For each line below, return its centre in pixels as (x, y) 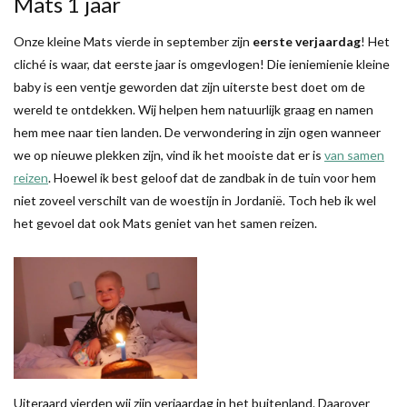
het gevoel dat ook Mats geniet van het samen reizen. (165, 223)
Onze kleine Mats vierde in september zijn (133, 41)
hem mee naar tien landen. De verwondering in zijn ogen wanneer (197, 132)
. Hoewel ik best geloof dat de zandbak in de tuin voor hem (212, 177)
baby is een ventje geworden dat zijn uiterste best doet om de (189, 86)
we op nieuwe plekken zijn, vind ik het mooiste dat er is (169, 154)
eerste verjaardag (307, 41)
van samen (354, 154)
